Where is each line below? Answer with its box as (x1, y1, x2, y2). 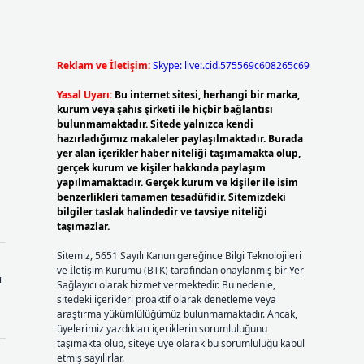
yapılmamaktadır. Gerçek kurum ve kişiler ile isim (56, 175, 298, 189)
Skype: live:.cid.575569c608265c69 (152, 58, 310, 72)
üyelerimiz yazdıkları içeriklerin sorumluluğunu (56, 322, 267, 336)
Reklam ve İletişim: (56, 58, 150, 72)
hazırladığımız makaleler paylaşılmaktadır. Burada (56, 132, 303, 145)
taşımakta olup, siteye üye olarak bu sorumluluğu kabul (56, 336, 305, 350)
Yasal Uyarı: (56, 88, 112, 102)
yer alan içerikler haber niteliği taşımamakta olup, (56, 146, 301, 160)
